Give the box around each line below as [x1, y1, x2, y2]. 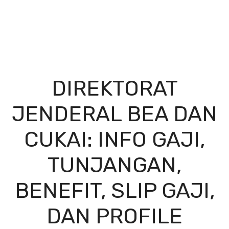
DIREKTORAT [51, 75, 178, 101]
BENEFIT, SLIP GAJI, [14, 177, 215, 203]
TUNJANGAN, [48, 152, 181, 178]
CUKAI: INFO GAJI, [24, 126, 205, 152]
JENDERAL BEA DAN [12, 101, 217, 127]
